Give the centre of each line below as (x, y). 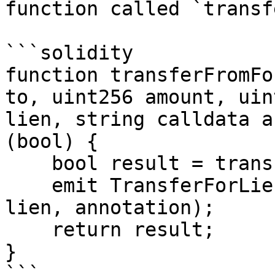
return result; (28, 230)
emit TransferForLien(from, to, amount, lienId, (28, 185)
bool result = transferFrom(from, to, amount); (28, 163)
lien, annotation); (110, 207)
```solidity (69, 53)
